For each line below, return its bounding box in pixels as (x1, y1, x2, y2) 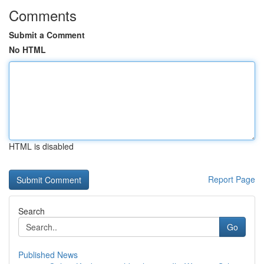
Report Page (208, 173, 255, 185)
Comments (9, 5, 77, 25)
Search (18, 205, 45, 217)
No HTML (9, 44, 46, 55)
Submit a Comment (9, 29, 85, 41)
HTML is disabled (9, 140, 74, 152)
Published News (18, 249, 78, 260)
